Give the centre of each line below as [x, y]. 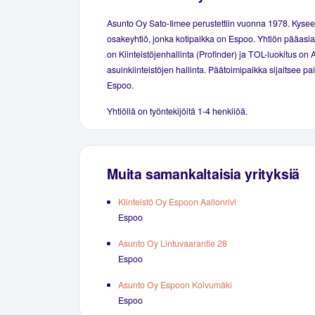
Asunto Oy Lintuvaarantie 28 [173, 244]
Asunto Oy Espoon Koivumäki [175, 285]
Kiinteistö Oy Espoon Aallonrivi [177, 202]
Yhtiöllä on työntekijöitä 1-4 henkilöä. [177, 111]
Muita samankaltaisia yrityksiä [204, 173]
